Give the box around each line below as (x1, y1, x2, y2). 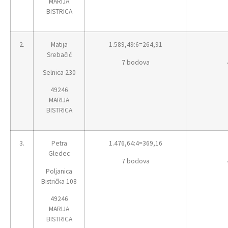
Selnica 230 (42, 68, 76, 77)
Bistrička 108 (41, 177, 77, 186)
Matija (50, 40, 68, 49)
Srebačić (46, 50, 72, 60)
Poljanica (46, 166, 72, 176)
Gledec (48, 149, 70, 158)
